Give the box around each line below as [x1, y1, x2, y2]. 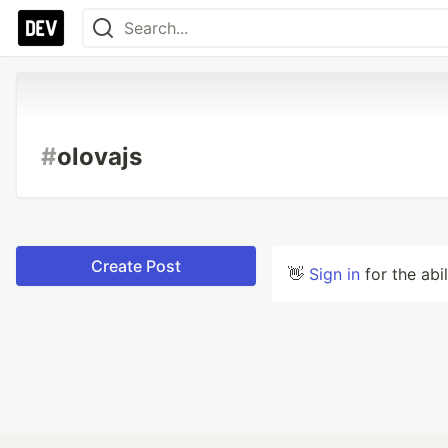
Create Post [91, 256, 181, 276]
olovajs [57, 142, 142, 171]
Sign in [309, 264, 360, 284]
